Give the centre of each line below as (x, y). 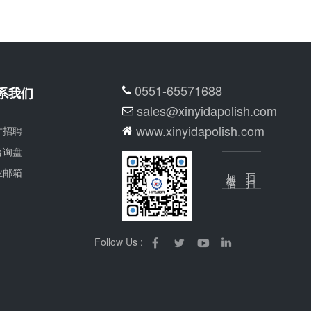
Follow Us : (119, 241)
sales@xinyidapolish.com (207, 110)
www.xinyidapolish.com (200, 130)
